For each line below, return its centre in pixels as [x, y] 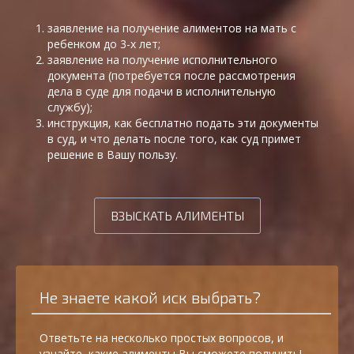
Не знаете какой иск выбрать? [150, 298]
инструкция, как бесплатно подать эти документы [183, 123]
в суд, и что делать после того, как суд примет [174, 139]
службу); [70, 107]
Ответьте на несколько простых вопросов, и [162, 338]
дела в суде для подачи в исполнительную [162, 92]
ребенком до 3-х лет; [104, 44]
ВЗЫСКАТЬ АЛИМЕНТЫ [177, 216]
